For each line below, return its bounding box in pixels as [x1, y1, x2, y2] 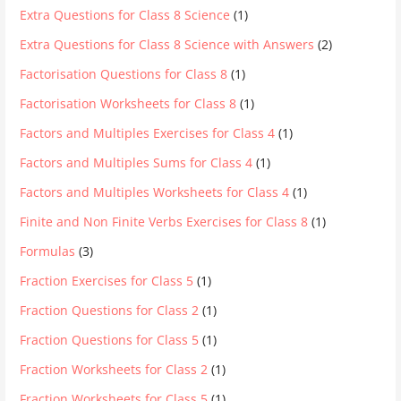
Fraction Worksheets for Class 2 [20, 360, 209, 378]
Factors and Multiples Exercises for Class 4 [20, 124, 276, 141]
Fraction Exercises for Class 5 [20, 271, 194, 289]
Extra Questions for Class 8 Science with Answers [20, 35, 315, 53]
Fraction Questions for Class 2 [20, 301, 200, 319]
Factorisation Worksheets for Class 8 [20, 94, 237, 112]
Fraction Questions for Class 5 [20, 330, 200, 348]
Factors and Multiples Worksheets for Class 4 [20, 183, 290, 200]
